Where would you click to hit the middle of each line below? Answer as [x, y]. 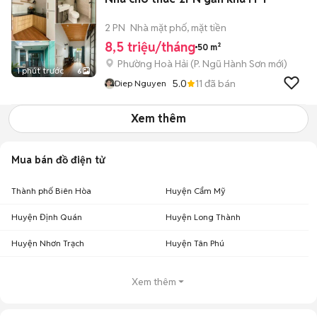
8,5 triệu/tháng [150, 47]
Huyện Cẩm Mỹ [196, 191]
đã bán [219, 83]
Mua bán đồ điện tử [58, 160]
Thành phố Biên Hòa [51, 191]
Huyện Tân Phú [195, 243]
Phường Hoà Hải [153, 64]
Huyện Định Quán [47, 217]
